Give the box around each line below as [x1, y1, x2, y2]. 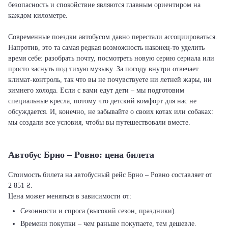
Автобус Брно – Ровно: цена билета [8, 150, 154, 160]
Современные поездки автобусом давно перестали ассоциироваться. [8, 33, 217, 41]
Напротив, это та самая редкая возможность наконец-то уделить [8, 44, 205, 51]
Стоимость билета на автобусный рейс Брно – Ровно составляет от [8, 171, 212, 179]
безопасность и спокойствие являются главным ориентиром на [8, 1, 201, 9]
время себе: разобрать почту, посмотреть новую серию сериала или [8, 54, 214, 62]
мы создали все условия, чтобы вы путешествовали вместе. [8, 119, 190, 126]
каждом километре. [8, 12, 68, 19]
